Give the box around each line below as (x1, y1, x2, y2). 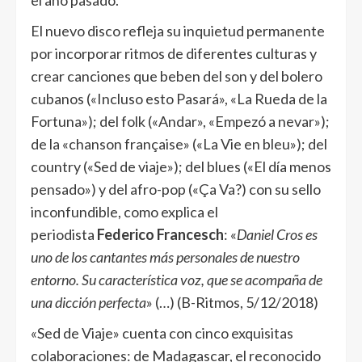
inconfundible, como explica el (31, 203, 218, 221)
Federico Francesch (97, 225, 224, 244)
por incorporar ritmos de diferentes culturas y (31, 44, 317, 63)
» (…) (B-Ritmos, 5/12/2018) (146, 293, 318, 312)
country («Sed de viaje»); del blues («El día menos (31, 158, 331, 176)
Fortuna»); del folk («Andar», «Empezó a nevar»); (31, 112, 330, 131)
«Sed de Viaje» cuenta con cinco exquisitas (31, 324, 293, 343)
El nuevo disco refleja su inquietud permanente (31, 22, 325, 40)
